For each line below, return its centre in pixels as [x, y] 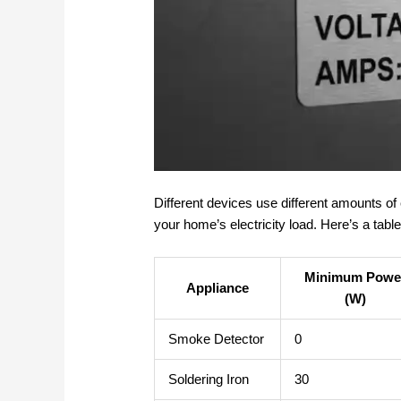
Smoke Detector [217, 339]
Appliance [218, 288]
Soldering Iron [209, 380]
